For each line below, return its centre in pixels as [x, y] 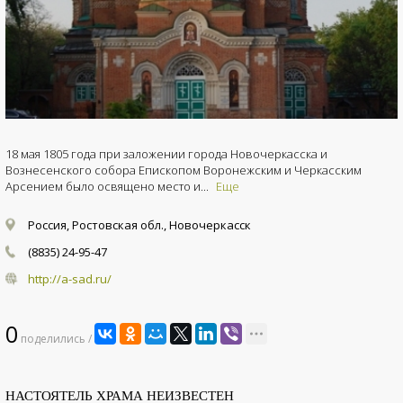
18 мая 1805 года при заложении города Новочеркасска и [166, 154]
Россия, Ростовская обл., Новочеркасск [139, 225]
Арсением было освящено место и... [108, 187]
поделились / [55, 339]
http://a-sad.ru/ [70, 279]
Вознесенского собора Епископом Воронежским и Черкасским [184, 170]
